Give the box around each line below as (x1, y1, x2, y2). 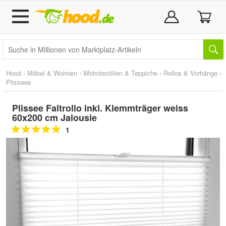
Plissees (6, 77, 31, 87)
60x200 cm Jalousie (12, 111, 97, 124)
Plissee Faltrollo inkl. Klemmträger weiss (12, 101, 188, 115)
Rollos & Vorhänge (163, 68, 217, 78)
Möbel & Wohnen (27, 68, 77, 78)
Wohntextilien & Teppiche (83, 68, 157, 78)
